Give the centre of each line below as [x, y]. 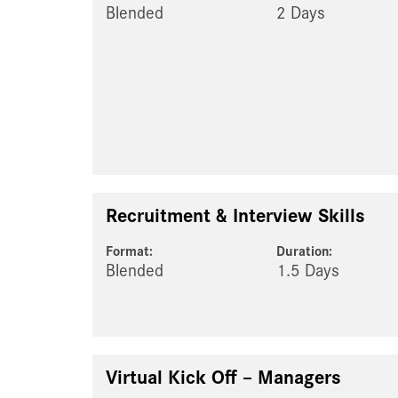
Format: [129, 252]
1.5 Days [308, 271]
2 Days [301, 14]
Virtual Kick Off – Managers [223, 378]
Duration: [305, 252]
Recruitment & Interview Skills [235, 216]
